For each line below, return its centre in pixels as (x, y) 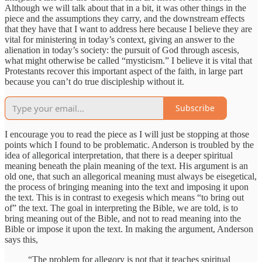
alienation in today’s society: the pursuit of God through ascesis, (122, 50)
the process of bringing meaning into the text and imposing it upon (127, 187)
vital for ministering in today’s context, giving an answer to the (120, 39)
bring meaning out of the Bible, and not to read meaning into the (123, 218)
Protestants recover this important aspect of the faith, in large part (124, 71)
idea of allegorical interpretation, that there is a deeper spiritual (119, 155)
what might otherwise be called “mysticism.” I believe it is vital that (128, 60)
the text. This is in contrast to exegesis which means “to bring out (124, 197)
